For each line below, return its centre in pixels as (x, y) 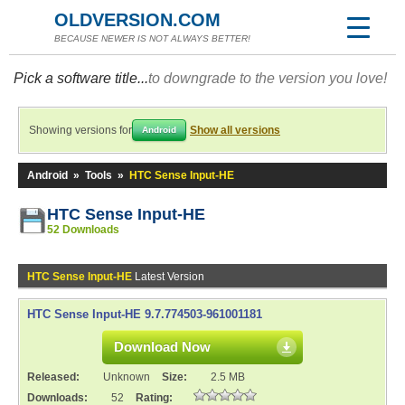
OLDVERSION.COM (137, 20)
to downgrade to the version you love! (268, 78)
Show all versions (235, 130)
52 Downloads (83, 230)
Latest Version (168, 277)
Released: (55, 377)
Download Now (162, 347)
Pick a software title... (81, 78)
